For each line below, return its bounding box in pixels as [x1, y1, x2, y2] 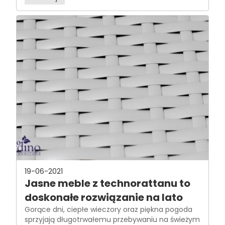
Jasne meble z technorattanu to [25, 176, 190, 190]
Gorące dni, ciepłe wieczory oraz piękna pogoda [25, 204, 192, 214]
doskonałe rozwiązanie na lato [25, 190, 183, 204]
